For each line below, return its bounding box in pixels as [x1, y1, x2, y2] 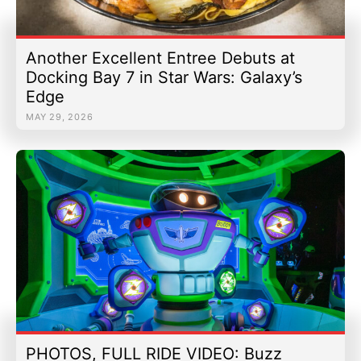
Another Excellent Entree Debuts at [26, 48, 295, 68]
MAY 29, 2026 [26, 110, 93, 122]
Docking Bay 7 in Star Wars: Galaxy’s [26, 67, 302, 87]
